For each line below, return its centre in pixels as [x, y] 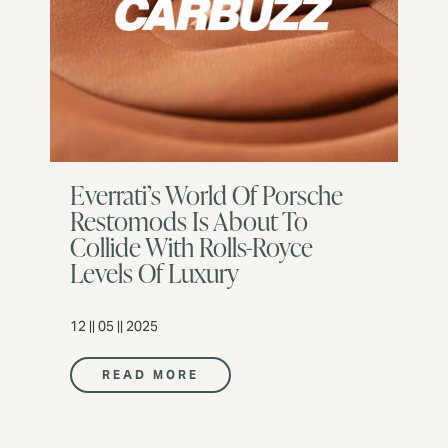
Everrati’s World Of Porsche [206, 195]
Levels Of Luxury [154, 273]
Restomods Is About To [189, 221]
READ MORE [150, 374]
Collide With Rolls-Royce [191, 247]
